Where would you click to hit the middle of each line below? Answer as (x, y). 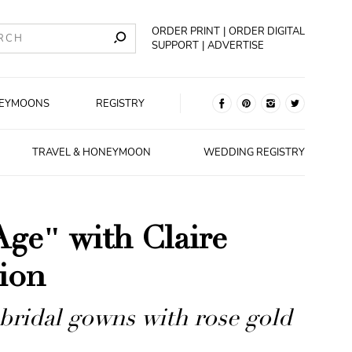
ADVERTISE (236, 46)
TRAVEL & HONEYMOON (91, 152)
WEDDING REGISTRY (254, 152)
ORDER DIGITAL (267, 31)
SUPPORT (176, 46)
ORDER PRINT (186, 31)
